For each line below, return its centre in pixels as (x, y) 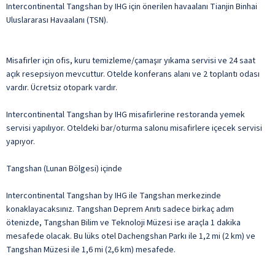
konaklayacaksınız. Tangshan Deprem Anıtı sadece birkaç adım (120, 209)
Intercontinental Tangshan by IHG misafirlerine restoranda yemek (126, 114)
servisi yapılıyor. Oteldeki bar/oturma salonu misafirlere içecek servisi (134, 128)
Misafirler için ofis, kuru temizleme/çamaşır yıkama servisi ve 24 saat (131, 60)
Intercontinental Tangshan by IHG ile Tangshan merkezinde (114, 196)
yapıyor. (21, 141)
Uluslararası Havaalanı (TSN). (57, 20)
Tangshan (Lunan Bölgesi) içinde (64, 168)
